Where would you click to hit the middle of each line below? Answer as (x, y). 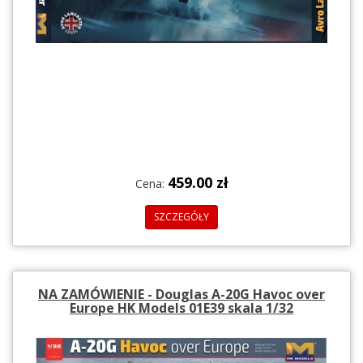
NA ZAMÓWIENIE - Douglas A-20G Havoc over (181, 294)
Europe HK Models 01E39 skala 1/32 (181, 307)
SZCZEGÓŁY (181, 216)
